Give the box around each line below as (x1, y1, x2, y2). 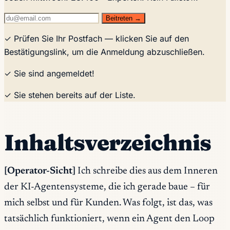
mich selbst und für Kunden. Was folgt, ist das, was (4, 198, 213, 208)
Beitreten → (106, 14, 141, 22)
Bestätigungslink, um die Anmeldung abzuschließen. (4, 46, 205, 57)
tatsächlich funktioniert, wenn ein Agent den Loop (4, 214, 215, 224)
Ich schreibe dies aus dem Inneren (75, 166, 218, 177)
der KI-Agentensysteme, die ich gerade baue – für (4, 182, 210, 193)
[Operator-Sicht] (4, 166, 75, 177)
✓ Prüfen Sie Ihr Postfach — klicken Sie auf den (4, 33, 189, 44)
